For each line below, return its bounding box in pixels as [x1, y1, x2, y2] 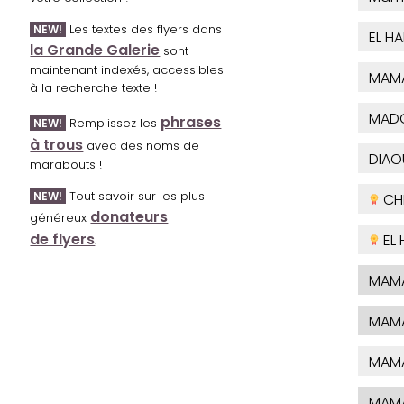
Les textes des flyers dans [66, 21, 223, 39]
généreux [30, 209, 91, 227]
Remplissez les [66, 115, 161, 133]
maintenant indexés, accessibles [30, 61, 225, 79]
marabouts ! [30, 156, 103, 174]
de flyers [30, 229, 96, 251]
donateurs [90, 207, 169, 228]
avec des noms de [83, 137, 200, 155]
